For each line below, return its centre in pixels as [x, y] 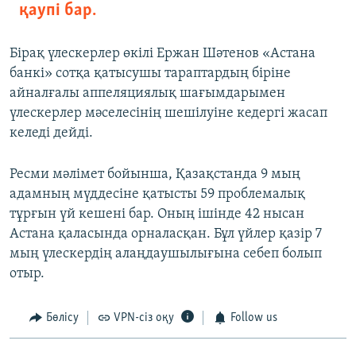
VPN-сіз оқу [144, 318]
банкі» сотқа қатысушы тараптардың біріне [150, 74]
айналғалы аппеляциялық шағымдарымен [147, 94]
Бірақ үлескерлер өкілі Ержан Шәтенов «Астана [163, 54]
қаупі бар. [58, 11]
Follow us [253, 318]
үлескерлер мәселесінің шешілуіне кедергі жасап [168, 114]
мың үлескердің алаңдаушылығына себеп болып [166, 254]
